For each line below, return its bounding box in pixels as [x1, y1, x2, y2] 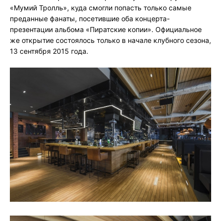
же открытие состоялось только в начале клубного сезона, [10, 36, 211, 45]
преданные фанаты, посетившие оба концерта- [10, 14, 170, 23]
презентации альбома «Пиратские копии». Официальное [10, 25, 202, 34]
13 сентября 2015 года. [10, 47, 88, 56]
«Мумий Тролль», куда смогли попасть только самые [10, 3, 191, 12]
